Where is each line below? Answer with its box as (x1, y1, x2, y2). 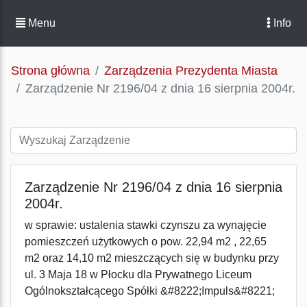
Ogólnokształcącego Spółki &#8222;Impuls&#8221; (25, 285, 275, 297)
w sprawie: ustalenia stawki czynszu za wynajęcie (25, 219, 267, 231)
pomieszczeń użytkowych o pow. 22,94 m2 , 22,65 (25, 236, 267, 247)
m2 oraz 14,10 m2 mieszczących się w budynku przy (25, 252, 279, 264)
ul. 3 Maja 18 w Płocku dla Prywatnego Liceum (25, 269, 251, 280)
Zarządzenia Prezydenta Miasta (104, 64, 278, 77)
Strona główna (11, 64, 90, 77)
